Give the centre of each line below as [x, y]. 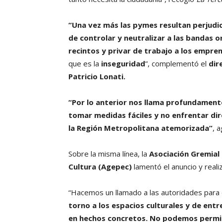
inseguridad [123, 64]
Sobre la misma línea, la [108, 154]
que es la [85, 64]
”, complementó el [177, 64]
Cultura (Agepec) [100, 167]
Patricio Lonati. [97, 77]
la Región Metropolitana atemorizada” [140, 128]
